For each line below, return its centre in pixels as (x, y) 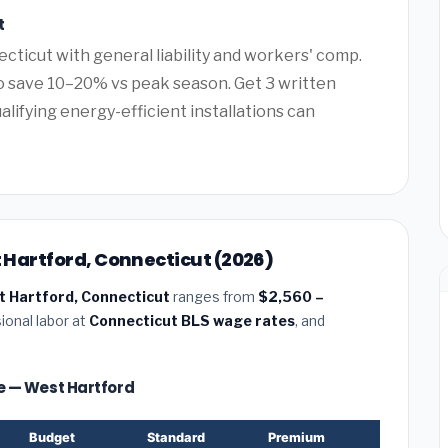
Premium (296, 437)
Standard (176, 437)
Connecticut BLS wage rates (192, 320)
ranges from (214, 296)
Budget (52, 437)
